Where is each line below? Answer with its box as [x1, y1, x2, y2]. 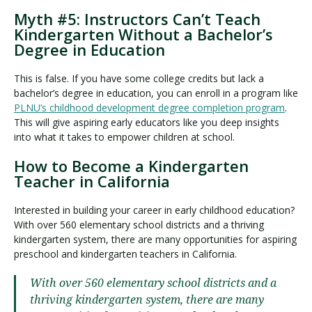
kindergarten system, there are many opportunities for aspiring [14, 233, 297, 247]
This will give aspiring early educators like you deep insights [14, 116, 279, 130]
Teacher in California [14, 171, 170, 192]
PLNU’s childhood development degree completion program [14, 101, 285, 115]
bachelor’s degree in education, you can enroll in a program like [14, 86, 298, 100]
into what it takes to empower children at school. [14, 130, 235, 144]
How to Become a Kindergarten [14, 155, 249, 177]
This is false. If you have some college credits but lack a [14, 72, 264, 86]
